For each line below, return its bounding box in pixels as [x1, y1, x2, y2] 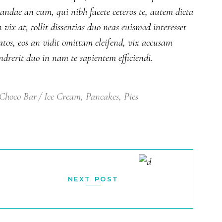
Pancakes [85, 90, 119, 103]
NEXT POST [67, 175, 119, 183]
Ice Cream [44, 90, 81, 103]
